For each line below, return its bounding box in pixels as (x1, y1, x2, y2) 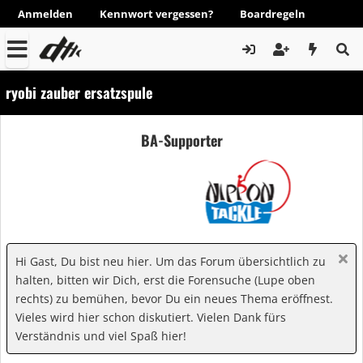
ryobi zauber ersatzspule (6, 82, 152, 103)
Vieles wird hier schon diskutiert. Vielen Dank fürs (15, 310, 286, 325)
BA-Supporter (140, 129, 223, 151)
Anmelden (18, 6, 73, 21)
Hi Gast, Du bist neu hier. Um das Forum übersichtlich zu (15, 254, 326, 269)
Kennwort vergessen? (100, 6, 213, 21)
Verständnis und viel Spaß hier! (15, 328, 186, 344)
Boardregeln (240, 6, 305, 21)
